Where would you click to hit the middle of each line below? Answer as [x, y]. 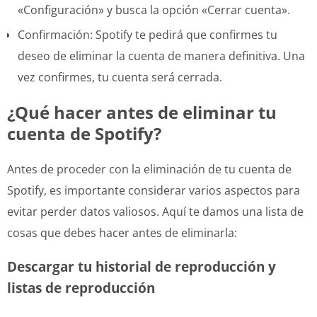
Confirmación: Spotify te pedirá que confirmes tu [148, 34]
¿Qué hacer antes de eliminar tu [142, 112]
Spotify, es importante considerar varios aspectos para [154, 190]
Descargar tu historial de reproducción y [142, 266]
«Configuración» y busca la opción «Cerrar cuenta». [154, 10]
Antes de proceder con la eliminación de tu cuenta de [149, 169]
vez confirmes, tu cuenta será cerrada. [120, 77]
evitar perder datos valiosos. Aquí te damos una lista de [155, 211]
